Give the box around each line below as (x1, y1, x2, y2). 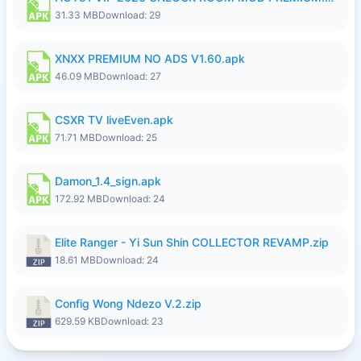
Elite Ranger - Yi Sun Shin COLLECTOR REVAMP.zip (55, 235, 329, 249)
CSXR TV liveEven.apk (55, 113, 173, 127)
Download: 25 (95, 131, 157, 143)
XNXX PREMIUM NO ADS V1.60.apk (55, 52, 245, 65)
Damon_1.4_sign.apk (55, 174, 161, 188)
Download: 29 (98, 9, 160, 21)
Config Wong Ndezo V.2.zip (55, 297, 201, 310)
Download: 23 (101, 315, 164, 327)
